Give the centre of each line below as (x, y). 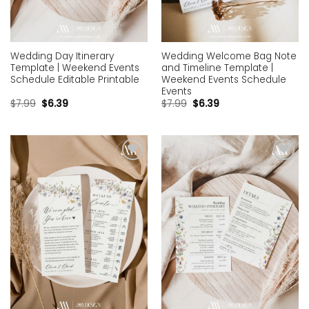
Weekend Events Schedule (223, 79)
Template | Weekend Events (74, 68)
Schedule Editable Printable (74, 79)
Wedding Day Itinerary (62, 56)
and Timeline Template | (217, 68)
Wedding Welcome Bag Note (229, 56)
